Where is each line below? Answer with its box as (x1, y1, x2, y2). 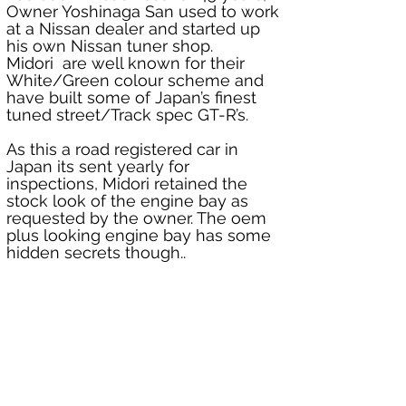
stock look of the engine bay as (6, 191, 253, 211)
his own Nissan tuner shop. (6, 36, 217, 56)
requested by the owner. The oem (6, 208, 271, 228)
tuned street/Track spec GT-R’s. (6, 105, 248, 125)
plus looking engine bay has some (6, 226, 275, 246)
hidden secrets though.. (6, 243, 186, 263)
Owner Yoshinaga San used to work (6, 2, 284, 22)
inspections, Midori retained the (6, 174, 252, 194)
